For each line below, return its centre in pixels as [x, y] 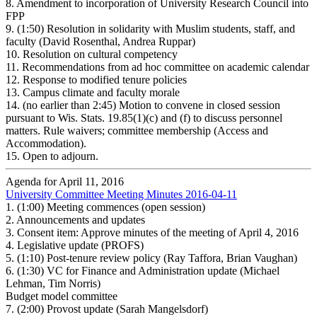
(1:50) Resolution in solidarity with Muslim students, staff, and [156, 28]
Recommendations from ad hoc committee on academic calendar [166, 67]
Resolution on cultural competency [100, 54]
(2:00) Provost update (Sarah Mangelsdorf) [113, 309]
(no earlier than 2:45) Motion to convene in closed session [151, 105]
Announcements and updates [81, 219]
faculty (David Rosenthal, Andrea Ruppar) [100, 41]
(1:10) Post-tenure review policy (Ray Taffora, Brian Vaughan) [158, 258]
